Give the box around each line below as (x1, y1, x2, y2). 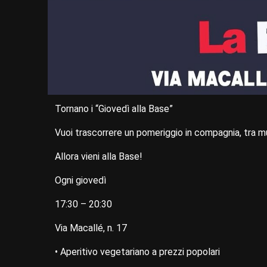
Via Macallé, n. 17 (55, 222, 127, 234)
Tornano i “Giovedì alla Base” (55, 103, 173, 115)
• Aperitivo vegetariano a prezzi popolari (55, 246, 220, 258)
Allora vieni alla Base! (55, 151, 142, 163)
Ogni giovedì (55, 175, 106, 187)
